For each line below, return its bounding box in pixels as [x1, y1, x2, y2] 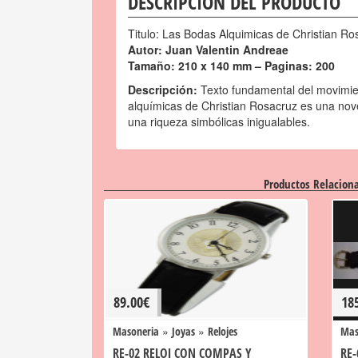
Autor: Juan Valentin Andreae [128, 42, 288, 58]
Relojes [208, 324, 237, 339]
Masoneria [113, 324, 159, 339]
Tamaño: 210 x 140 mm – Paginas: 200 [128, 58, 335, 74]
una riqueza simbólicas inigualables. [128, 113, 310, 129]
